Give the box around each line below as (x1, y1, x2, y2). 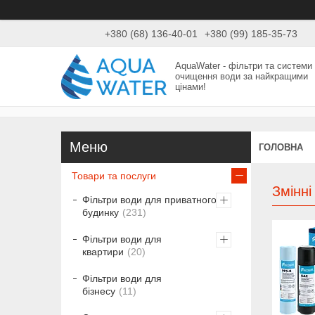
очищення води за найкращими (175, 71, 309, 82)
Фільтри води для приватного (82, 194, 217, 206)
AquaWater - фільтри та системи (175, 60, 313, 72)
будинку (82, 207, 119, 219)
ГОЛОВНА (259, 141, 303, 153)
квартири (82, 246, 124, 258)
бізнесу (82, 285, 115, 297)
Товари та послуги (72, 170, 156, 182)
